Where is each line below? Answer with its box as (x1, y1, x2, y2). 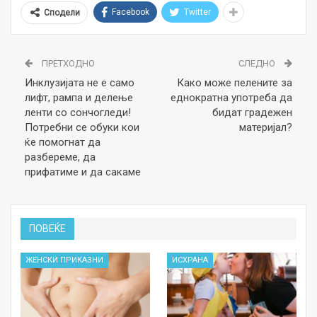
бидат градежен (212, 106, 292, 120)
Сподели (44, 8, 80, 18)
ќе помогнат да (25, 136, 100, 149)
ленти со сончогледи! (25, 106, 131, 120)
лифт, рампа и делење (25, 91, 133, 105)
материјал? (239, 121, 292, 134)
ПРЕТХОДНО (40, 58, 95, 69)
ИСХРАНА (172, 255, 208, 265)
